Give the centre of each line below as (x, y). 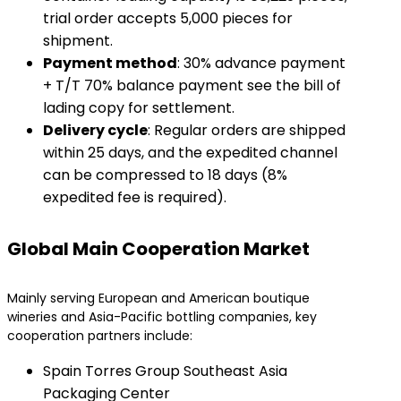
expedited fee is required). (135, 197)
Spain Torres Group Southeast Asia (165, 371)
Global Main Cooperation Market (158, 249)
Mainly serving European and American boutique (158, 298)
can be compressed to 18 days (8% (165, 175)
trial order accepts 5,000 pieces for (168, 18)
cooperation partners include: (100, 336)
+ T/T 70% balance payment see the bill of (192, 85)
